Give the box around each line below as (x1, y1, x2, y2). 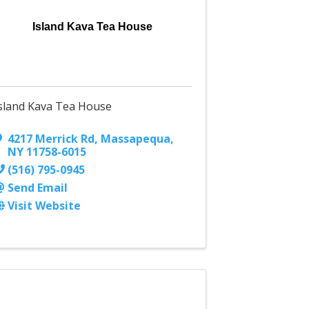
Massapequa (101, 131, 171, 147)
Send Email (8, 180, 68, 196)
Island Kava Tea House (32, 21, 153, 33)
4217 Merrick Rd (8, 131, 95, 147)
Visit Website (8, 198, 81, 214)
